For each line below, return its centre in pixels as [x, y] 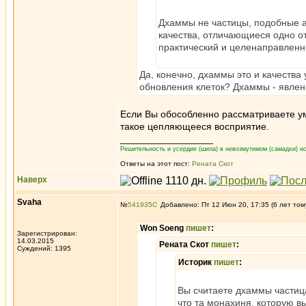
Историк [196, 262]
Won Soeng [163, 228]
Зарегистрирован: [47, 233]
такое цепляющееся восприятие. [195, 126]
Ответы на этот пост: [156, 164]
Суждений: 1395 [44, 248]
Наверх [32, 180]
